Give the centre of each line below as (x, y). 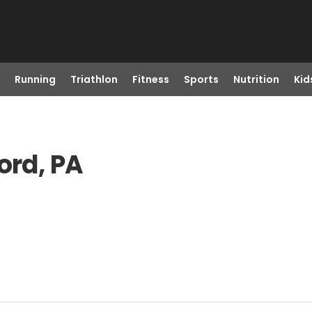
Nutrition (256, 79)
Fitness (150, 79)
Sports (201, 79)
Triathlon (94, 79)
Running (35, 79)
